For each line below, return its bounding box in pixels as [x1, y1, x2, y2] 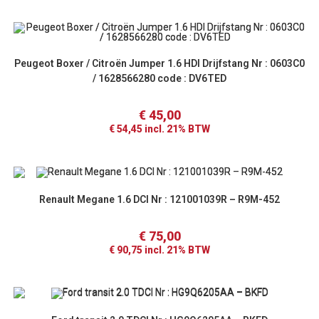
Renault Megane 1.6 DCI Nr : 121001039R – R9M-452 [39, 193, 280, 205]
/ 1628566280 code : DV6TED [93, 73, 226, 85]
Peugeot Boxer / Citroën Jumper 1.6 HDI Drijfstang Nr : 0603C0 [14, 58, 305, 70]
